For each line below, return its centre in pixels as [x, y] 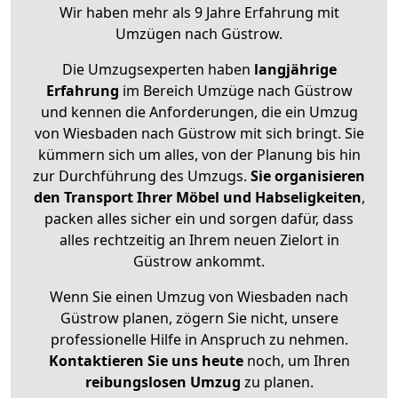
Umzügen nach [168, 34]
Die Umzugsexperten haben [158, 70]
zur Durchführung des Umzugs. [142, 176]
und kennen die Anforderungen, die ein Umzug [199, 112]
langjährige [295, 70]
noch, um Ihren [296, 361]
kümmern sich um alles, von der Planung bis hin [199, 155]
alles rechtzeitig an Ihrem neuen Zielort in [199, 240]
